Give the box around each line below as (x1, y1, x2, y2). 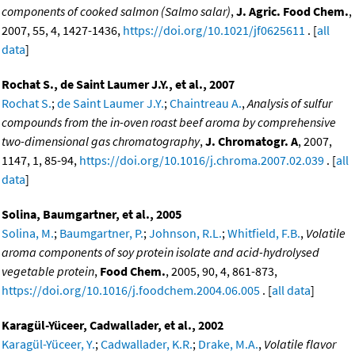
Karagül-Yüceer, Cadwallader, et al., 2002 (2, 316, 223, 333)
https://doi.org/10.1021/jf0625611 (123, 21, 305, 38)
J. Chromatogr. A (205, 132, 298, 149)
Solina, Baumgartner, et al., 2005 (2, 205, 181, 222)
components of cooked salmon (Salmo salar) (2, 2, 231, 19)
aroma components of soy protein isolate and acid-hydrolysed (2, 243, 319, 260)
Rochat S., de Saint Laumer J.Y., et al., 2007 (2, 75, 235, 92)
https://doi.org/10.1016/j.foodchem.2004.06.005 (2, 281, 260, 298)
